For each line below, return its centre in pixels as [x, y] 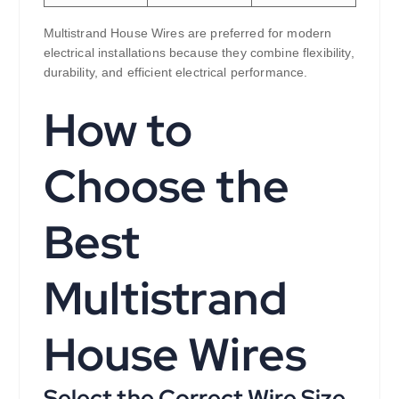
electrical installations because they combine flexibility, [199, 52]
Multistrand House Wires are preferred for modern [187, 33]
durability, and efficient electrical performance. [175, 72]
